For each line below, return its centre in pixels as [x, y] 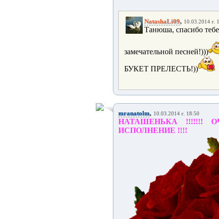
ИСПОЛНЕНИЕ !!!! [153, 130]
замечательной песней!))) [166, 52]
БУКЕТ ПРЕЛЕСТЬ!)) [161, 69]
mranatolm [134, 113]
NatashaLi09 [162, 21]
